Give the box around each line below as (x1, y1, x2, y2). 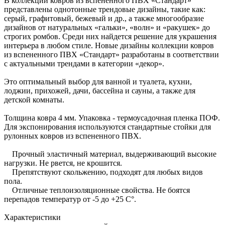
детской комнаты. (4, 95, 64, 104)
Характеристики (4, 212, 61, 221)
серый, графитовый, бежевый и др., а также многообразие (4, 14, 204, 23)
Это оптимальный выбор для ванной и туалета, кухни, (4, 77, 192, 86)
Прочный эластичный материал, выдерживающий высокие (4, 149, 216, 158)
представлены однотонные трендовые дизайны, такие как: (4, 5, 205, 14)
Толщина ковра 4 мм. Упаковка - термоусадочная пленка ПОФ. (4, 113, 220, 122)
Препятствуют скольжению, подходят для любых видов (4, 167, 203, 176)
